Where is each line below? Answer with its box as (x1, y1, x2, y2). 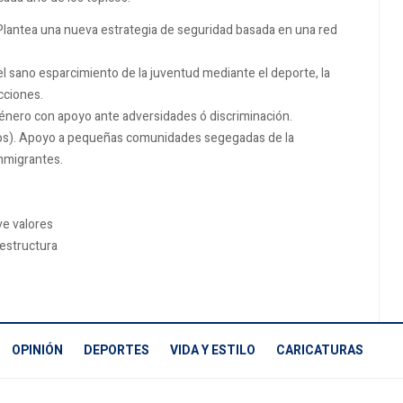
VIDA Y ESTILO (170, 340, 255, 360)
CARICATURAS (276, 340, 363, 360)
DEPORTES (84, 340, 149, 360)
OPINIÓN (12, 340, 63, 360)
